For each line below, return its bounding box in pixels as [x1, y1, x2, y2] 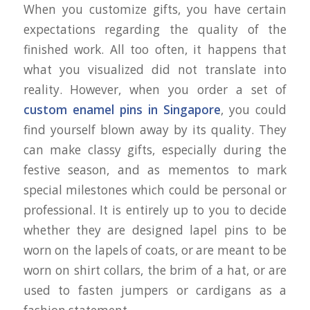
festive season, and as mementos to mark [23, 161, 287, 178]
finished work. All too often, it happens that [23, 41, 287, 57]
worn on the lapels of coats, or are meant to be [23, 241, 287, 258]
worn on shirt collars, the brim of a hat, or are [23, 262, 287, 278]
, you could [221, 101, 287, 118]
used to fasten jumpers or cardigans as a [23, 282, 287, 298]
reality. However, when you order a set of [23, 81, 287, 98]
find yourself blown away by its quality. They [23, 121, 287, 138]
